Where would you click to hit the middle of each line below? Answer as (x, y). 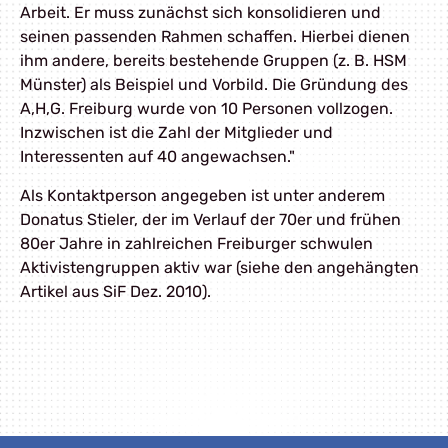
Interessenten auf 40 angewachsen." (157, 157)
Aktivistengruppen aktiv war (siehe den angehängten (219, 267)
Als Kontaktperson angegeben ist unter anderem (202, 195)
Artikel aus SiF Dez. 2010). (115, 291)
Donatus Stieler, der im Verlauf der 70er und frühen (210, 219)
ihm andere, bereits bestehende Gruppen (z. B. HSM (213, 61)
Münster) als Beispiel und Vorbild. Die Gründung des (214, 85)
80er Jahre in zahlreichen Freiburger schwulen (196, 243)
